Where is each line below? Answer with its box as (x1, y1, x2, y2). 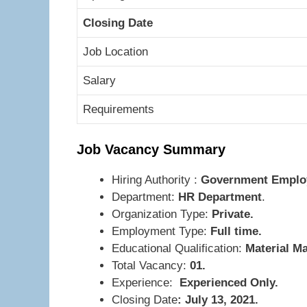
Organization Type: (112, 208, 212, 221)
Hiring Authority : (112, 173, 197, 186)
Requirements (83, 102, 154, 116)
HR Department (178, 191, 262, 204)
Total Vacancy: (112, 259, 190, 272)
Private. (212, 208, 254, 221)
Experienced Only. (173, 276, 278, 289)
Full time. (210, 225, 262, 238)
